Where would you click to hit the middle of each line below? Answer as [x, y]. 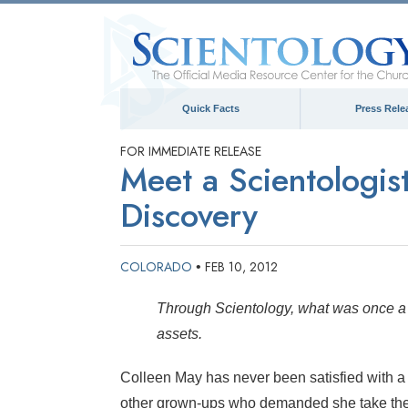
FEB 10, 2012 [241, 267]
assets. [179, 334]
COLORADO [156, 267]
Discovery [189, 215]
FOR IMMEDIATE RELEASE [191, 151]
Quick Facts [210, 108]
